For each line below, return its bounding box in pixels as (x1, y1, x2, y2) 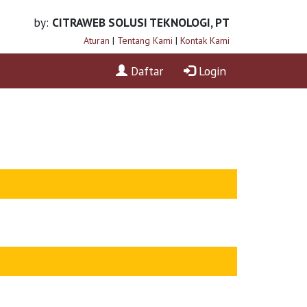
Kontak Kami (180, 34, 230, 47)
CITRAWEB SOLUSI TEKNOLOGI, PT (51, 14, 230, 30)
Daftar (127, 62, 163, 79)
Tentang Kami (116, 34, 173, 47)
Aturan (83, 34, 110, 47)
